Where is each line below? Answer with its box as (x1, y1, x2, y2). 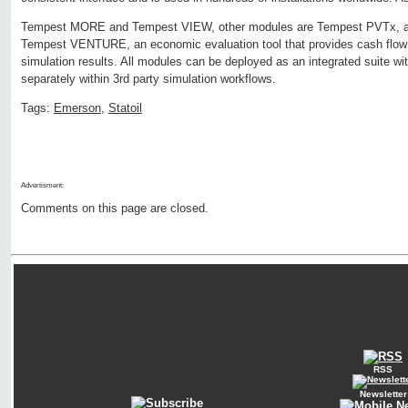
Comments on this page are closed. (21, 201, 209, 216)
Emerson (54, 101, 101, 116)
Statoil (108, 101, 142, 116)
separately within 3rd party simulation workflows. (21, 72, 276, 87)
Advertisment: (21, 181, 64, 190)
